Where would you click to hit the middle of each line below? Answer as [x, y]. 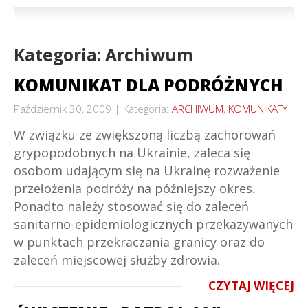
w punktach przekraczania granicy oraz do [139, 242]
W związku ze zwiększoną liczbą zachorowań [145, 135]
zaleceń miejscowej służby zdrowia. [117, 260]
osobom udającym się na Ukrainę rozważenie [147, 170]
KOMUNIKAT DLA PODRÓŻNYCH [148, 85]
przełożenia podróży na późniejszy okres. [134, 188]
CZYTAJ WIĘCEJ [251, 286]
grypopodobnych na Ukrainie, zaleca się [132, 153]
